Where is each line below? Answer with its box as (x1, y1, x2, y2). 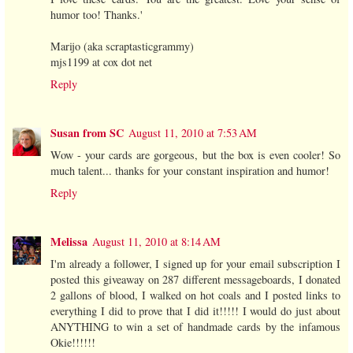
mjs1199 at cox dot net (50, 54, 152, 70)
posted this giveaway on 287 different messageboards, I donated (50, 272, 340, 288)
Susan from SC (50, 124, 124, 142)
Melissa (50, 233, 87, 251)
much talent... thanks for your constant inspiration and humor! (50, 163, 329, 179)
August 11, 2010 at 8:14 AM (92, 234, 221, 250)
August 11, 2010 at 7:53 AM (128, 125, 257, 141)
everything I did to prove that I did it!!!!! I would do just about (50, 303, 340, 319)
